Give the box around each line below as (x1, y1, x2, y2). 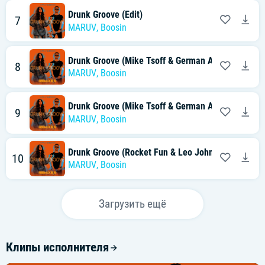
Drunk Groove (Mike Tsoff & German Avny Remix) (68, 101, 256, 112)
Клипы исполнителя (6, 240, 109, 255)
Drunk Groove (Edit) (68, 8, 143, 20)
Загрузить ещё (99, 197, 166, 211)
